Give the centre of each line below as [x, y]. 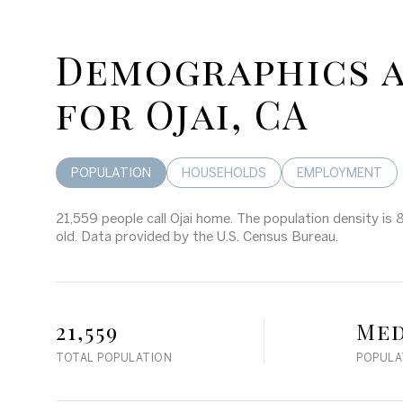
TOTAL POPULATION [114, 358]
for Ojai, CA [182, 113]
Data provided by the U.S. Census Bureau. [208, 236]
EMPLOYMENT [340, 173]
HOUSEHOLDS [224, 173]
